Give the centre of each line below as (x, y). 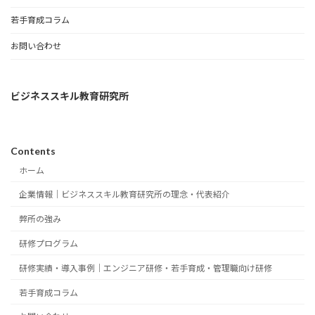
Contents (33, 151)
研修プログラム (49, 243)
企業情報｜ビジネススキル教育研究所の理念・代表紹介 (124, 195)
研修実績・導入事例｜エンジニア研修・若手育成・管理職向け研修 (146, 268)
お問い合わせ (36, 46)
